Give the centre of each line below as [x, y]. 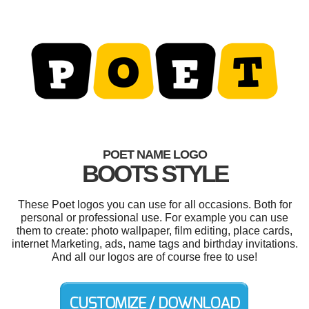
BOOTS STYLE [154, 173]
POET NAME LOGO [154, 154]
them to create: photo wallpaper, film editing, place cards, [154, 231]
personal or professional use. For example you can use [154, 218]
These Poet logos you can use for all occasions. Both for [154, 205]
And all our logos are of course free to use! [154, 257]
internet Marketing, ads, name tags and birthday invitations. [154, 244]
